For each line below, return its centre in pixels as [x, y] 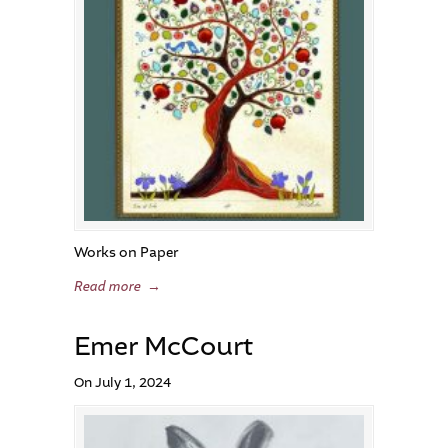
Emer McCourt [163, 346]
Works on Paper [126, 252]
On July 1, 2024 [122, 382]
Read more [107, 287]
